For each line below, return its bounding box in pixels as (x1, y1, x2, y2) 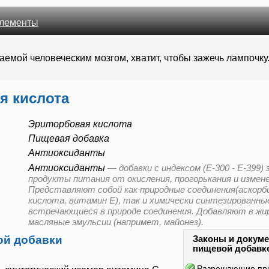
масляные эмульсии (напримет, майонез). (28, 217, 204, 228)
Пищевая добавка (28, 133, 109, 144)
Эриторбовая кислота (28, 119, 132, 130)
